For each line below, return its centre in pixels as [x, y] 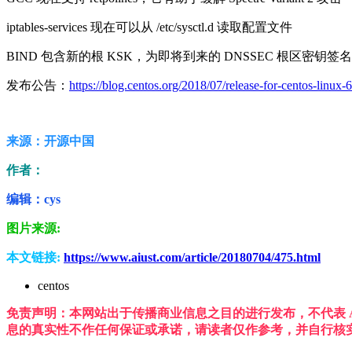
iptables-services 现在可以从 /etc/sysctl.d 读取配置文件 [149, 27]
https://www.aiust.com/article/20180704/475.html [192, 257]
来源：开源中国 [50, 141]
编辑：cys [33, 199]
